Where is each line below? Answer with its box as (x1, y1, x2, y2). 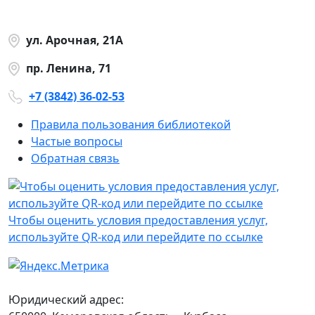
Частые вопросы (31, 133, 122, 149)
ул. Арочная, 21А (26, 32, 123, 48)
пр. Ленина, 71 (26, 60, 111, 76)
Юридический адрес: (8, 292, 124, 308)
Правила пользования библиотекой (31, 116, 231, 132)
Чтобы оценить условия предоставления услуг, (8, 212, 268, 228)
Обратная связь (31, 150, 120, 166)
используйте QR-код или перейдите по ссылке (8, 229, 263, 245)
